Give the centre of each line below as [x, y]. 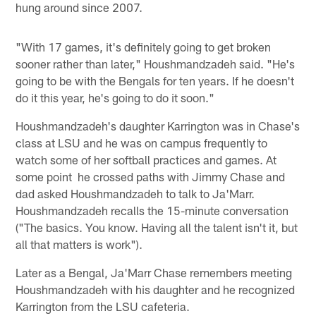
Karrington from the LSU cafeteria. [103, 306]
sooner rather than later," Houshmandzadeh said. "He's [156, 63]
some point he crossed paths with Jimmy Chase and [151, 176]
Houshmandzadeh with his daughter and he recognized [156, 289]
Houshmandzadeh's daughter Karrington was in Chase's [158, 125]
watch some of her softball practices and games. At [146, 159]
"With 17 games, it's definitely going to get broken [144, 46]
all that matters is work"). [79, 244]
